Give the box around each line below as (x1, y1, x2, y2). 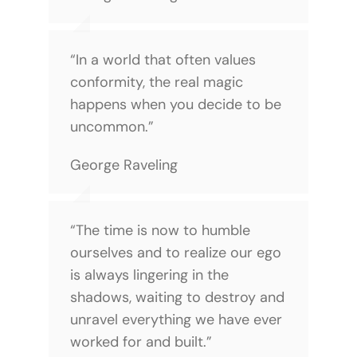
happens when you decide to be (69, 94, 281, 114)
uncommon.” (69, 116, 154, 136)
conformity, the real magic (69, 72, 243, 92)
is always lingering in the (69, 265, 229, 284)
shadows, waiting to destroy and (69, 287, 284, 307)
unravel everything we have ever (69, 309, 282, 329)
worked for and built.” (69, 331, 212, 351)
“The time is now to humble (69, 220, 250, 240)
